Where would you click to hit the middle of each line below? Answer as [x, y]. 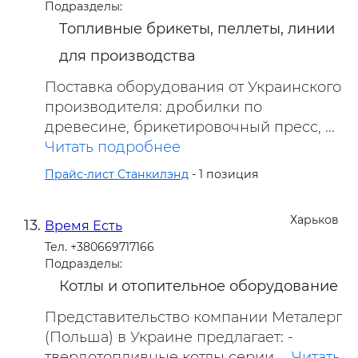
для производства [127, 56]
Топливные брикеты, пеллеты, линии [197, 29]
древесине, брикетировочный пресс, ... [190, 127]
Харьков [314, 219]
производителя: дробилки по [153, 107]
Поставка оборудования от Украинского [193, 87]
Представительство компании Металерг [193, 317]
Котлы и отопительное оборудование [199, 286]
